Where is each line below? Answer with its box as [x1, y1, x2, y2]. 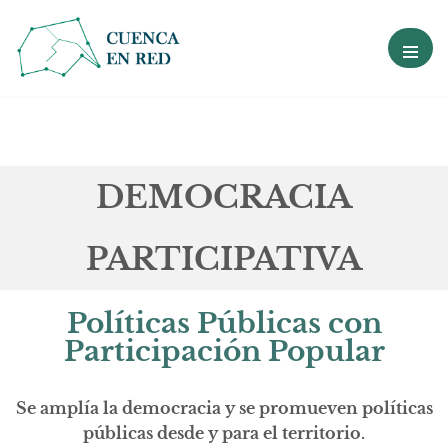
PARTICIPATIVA [86, 239, 362, 278]
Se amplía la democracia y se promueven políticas [15, 397, 433, 418]
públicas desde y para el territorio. [83, 422, 365, 443]
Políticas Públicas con [66, 305, 382, 341]
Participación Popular [63, 333, 385, 369]
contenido [15, 96, 85, 113]
